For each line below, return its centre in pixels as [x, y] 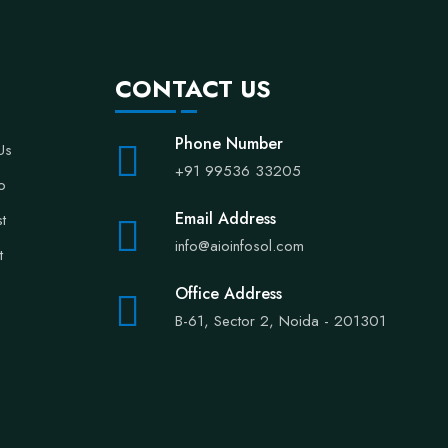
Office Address [228, 293]
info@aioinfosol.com [239, 246]
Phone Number [228, 143]
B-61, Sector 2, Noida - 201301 [280, 321]
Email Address [225, 218]
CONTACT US [192, 88]
